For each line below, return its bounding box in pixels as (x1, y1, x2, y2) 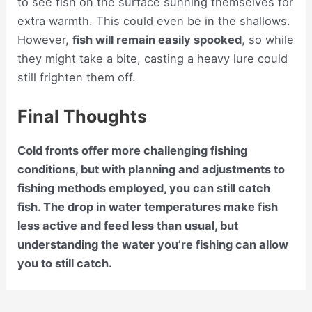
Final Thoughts (17, 105, 148, 127)
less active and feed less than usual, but (17, 218, 239, 233)
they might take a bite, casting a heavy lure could (17, 51, 288, 65)
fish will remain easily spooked (72, 32, 242, 47)
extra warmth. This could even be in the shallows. (17, 13, 291, 28)
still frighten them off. (17, 70, 136, 84)
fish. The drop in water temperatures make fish (17, 199, 279, 214)
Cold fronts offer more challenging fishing (17, 143, 248, 157)
